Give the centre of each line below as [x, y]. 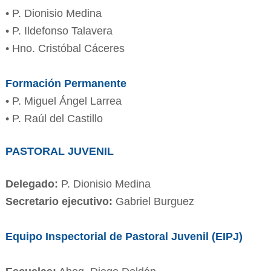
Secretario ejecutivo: [60, 201]
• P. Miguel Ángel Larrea [63, 101]
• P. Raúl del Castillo [55, 118]
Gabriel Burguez [155, 201]
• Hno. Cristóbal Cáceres [65, 48]
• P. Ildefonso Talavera [59, 31]
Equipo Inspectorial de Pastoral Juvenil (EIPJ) [124, 236]
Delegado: [33, 184]
